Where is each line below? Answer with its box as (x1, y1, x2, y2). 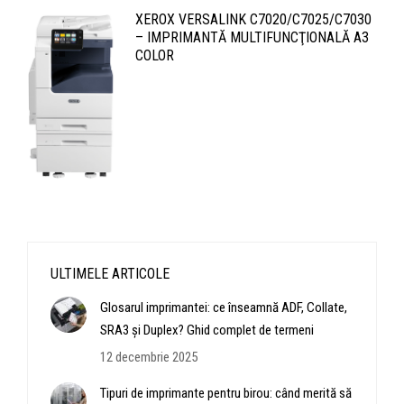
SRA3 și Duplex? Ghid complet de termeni (100, 321, 314, 338)
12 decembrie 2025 (100, 348, 197, 365)
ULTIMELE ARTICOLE (50, 264, 170, 282)
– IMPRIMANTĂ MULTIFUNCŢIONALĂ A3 (135, 29, 369, 47)
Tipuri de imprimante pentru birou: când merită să (100, 384, 352, 401)
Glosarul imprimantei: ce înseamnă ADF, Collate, (100, 298, 347, 316)
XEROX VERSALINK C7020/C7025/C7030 (135, 11, 372, 29)
